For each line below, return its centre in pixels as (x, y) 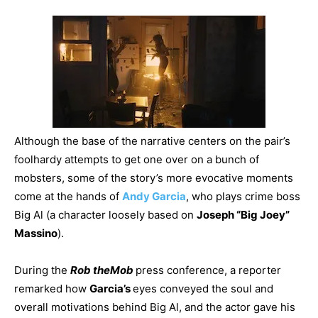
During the (42, 270)
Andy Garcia (154, 196)
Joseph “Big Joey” (243, 215)
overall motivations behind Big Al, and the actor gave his (155, 307)
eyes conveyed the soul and (203, 289)
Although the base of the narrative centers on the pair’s (152, 141)
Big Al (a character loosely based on (105, 215)
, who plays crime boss (243, 196)
